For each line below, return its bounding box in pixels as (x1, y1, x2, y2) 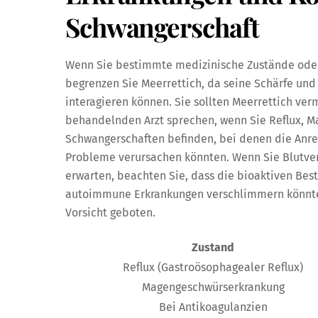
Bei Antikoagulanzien (158, 300, 268, 314)
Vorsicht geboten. (65, 206, 155, 219)
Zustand (192, 240, 234, 254)
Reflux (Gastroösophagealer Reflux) (123, 260, 303, 274)
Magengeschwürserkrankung (141, 280, 285, 294)
